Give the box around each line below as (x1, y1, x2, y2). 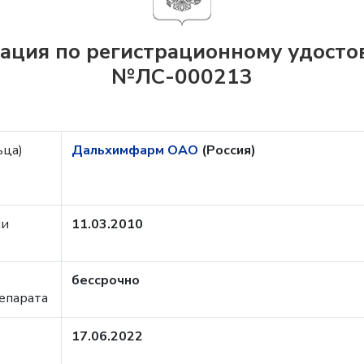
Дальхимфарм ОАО (71, 141, 201, 159)
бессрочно (71, 271, 140, 289)
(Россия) (201, 141, 256, 159)
